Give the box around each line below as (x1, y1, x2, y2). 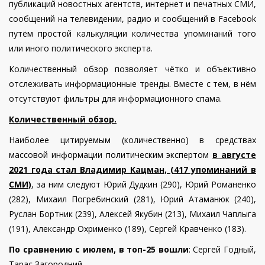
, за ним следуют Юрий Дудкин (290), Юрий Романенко (31, 178, 256, 190)
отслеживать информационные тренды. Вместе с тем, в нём (9, 77, 256, 89)
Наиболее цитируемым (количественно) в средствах (9, 134, 256, 146)
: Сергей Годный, (188, 243, 256, 255)
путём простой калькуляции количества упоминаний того (9, 27, 256, 39)
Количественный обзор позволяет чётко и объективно (9, 63, 256, 75)
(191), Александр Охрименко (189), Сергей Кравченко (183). (9, 222, 246, 234)
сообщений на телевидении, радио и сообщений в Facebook (9, 12, 256, 24)
